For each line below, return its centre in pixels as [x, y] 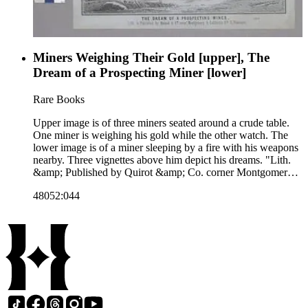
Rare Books [59, 99]
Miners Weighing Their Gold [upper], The [151, 58]
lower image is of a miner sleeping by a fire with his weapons [166, 147]
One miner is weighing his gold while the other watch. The [161, 135]
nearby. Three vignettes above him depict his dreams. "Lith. [162, 159]
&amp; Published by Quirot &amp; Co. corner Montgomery [163, 172]
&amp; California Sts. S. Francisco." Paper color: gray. [152, 184]
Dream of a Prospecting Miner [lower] [140, 73]
